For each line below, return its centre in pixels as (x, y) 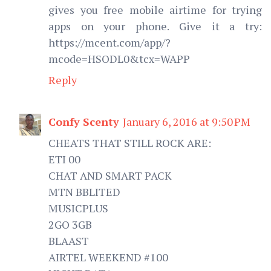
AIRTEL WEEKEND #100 (108, 257)
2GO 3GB (70, 224)
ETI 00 (64, 159)
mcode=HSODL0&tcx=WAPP (119, 58)
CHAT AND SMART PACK (110, 175)
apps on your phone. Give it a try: (155, 26)
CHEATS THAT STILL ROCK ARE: (130, 142)
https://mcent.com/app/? (109, 42)
